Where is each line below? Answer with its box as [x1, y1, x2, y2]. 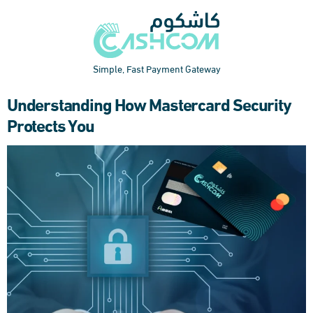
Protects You [7, 107, 94, 140]
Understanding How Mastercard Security [7, 86, 291, 119]
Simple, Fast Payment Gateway [92, 59, 221, 77]
